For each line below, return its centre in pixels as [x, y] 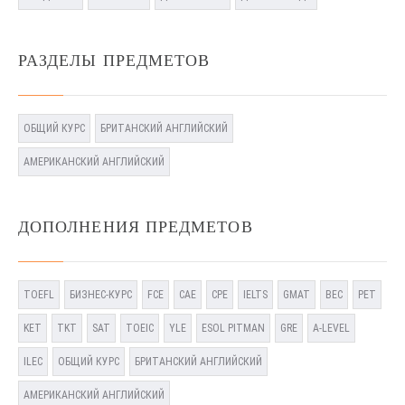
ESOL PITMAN [233, 328]
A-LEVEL [331, 328]
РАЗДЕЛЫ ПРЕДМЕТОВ [114, 61]
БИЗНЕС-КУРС [101, 295]
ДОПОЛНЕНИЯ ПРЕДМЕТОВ [136, 227]
